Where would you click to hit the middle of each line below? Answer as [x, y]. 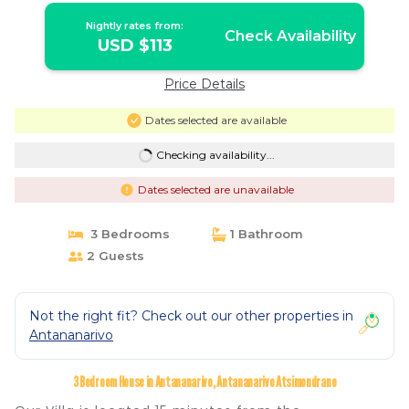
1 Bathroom [265, 234]
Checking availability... [215, 155]
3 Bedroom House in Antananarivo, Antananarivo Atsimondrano [204, 382]
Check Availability [290, 36]
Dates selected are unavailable [215, 189]
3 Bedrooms [126, 234]
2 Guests [113, 256]
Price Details [204, 84]
